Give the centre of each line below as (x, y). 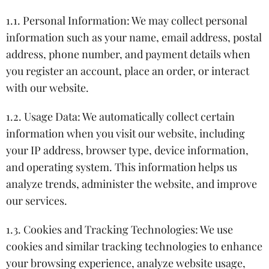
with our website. (47, 87)
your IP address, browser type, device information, (127, 150)
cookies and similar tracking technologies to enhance (134, 246)
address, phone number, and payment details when (128, 54)
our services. (37, 200)
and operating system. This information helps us (122, 167)
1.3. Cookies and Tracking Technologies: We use (119, 229)
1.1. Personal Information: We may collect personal (127, 20)
